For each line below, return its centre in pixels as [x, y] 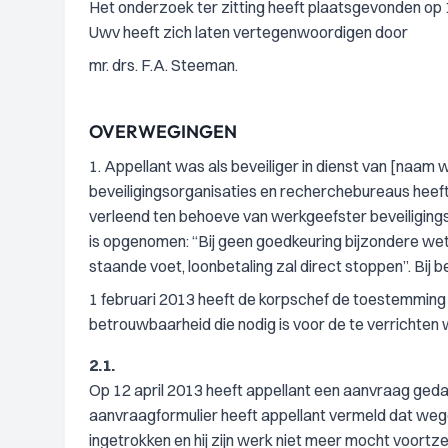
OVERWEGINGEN [163, 131]
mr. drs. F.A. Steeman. [163, 65]
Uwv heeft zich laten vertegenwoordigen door [248, 32]
